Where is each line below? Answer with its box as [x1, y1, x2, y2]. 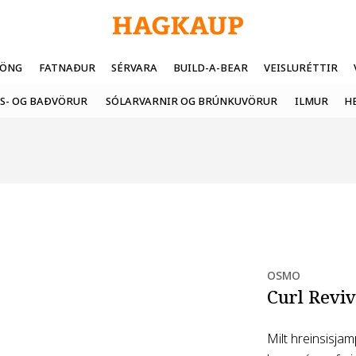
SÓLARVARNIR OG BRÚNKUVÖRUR [106, 93, 277, 109]
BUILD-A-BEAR [173, 60, 248, 75]
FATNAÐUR [38, 60, 95, 75]
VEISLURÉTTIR [264, 60, 338, 75]
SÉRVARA [111, 60, 157, 75]
